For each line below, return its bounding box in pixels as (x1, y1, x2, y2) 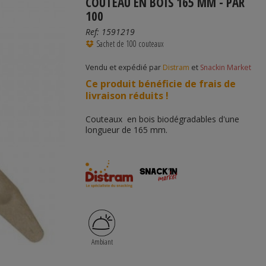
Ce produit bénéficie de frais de (85, 77, 236, 90)
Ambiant (91, 236, 113, 247)
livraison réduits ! (85, 89, 169, 102)
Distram (163, 62, 189, 72)
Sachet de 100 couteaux (96, 38, 164, 49)
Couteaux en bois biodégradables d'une (85, 113, 239, 125)
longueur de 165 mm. (85, 124, 167, 135)
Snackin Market (200, 62, 251, 72)
